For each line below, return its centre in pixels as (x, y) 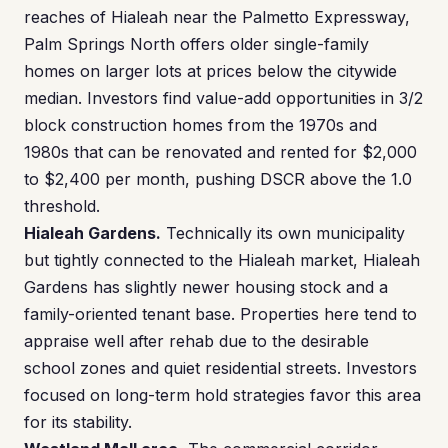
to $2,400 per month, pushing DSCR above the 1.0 (218, 179)
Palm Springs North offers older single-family (196, 44)
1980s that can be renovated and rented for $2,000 (220, 152)
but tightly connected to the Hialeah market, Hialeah (222, 260)
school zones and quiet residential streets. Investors (220, 368)
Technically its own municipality (283, 233)
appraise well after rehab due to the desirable (196, 341)
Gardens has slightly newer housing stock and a (206, 287)
